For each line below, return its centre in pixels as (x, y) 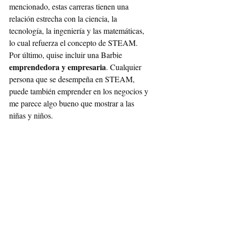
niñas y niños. (32, 115)
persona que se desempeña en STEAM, (73, 79)
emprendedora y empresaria (58, 67)
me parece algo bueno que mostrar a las (73, 103)
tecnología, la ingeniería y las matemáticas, (78, 30)
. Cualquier (125, 67)
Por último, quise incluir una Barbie (67, 54)
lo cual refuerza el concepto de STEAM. (74, 42)
